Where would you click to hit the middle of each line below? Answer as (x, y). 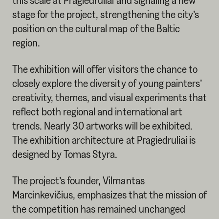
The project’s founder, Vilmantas (78, 180)
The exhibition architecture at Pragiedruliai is (104, 140)
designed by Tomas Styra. (65, 154)
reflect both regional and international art (97, 111)
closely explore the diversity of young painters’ (107, 83)
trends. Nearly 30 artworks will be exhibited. (102, 125)
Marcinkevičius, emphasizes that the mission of (109, 194)
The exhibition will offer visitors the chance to (105, 69)
